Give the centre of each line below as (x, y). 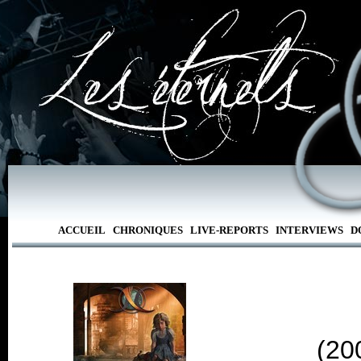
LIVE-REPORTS (229, 230)
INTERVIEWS (309, 230)
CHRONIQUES (147, 230)
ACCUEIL (81, 230)
